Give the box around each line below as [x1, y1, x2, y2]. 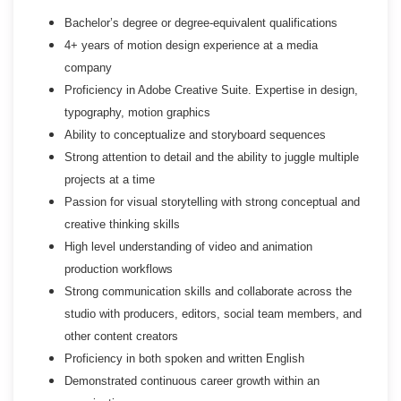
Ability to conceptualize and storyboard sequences [64, 127, 326, 141]
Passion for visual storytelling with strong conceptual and [64, 194, 360, 209]
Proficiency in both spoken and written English [64, 351, 304, 365]
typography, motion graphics [64, 105, 210, 119]
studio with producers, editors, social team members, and [64, 306, 362, 320]
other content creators [64, 328, 178, 343]
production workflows [64, 261, 173, 276]
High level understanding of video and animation [64, 239, 312, 253]
